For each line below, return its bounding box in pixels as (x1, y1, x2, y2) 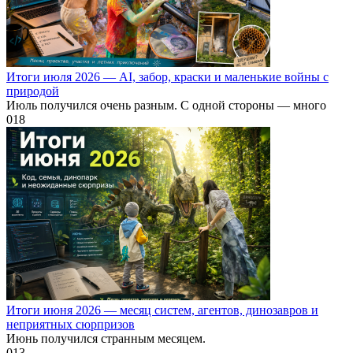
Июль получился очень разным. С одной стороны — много (6, 98, 326, 112)
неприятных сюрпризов (6, 317, 135, 331)
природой (6, 84, 59, 98)
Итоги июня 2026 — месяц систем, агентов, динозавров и (6, 303, 318, 317)
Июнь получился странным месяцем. (6, 331, 206, 345)
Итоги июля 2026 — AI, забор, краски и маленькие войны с (6, 69, 329, 84)
